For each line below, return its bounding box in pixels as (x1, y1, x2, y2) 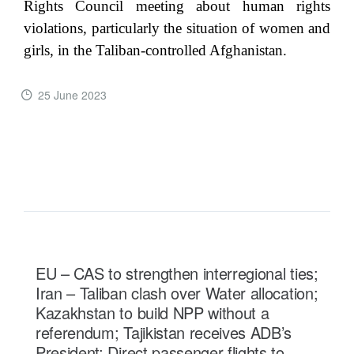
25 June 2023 (38, 87, 107, 104)
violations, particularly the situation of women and (24, 20, 330, 37)
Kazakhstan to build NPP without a (36, 301, 269, 325)
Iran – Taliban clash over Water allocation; (36, 281, 318, 305)
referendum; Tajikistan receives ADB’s (36, 321, 292, 345)
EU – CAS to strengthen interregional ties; (36, 262, 318, 285)
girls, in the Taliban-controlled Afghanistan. (24, 42, 287, 59)
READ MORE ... (63, 141, 142, 157)
